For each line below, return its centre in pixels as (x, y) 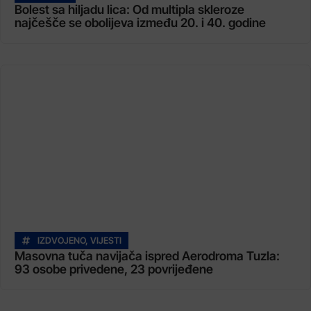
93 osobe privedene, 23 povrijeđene (114, 269)
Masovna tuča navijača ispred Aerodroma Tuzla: (147, 255)
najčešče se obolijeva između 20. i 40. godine (140, 22)
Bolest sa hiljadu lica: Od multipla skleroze (129, 9)
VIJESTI (106, 240)
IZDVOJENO (61, 240)
